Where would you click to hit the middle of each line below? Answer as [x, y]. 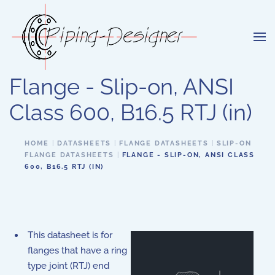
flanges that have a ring [77, 250]
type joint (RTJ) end [68, 266]
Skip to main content [68, 28]
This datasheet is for [70, 235]
